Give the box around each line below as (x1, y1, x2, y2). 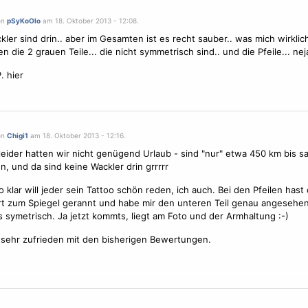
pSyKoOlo (6, 16, 41, 25)
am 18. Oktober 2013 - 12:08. (40, 16, 139, 25)
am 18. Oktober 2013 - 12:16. (27, 131, 126, 140)
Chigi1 (6, 131, 28, 140)
